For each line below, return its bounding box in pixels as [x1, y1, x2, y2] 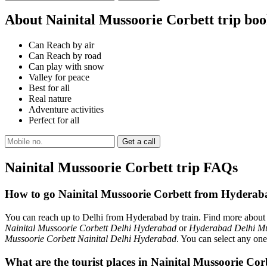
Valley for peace [29, 72, 89, 83]
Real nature [29, 94, 72, 104]
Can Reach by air [29, 40, 94, 51]
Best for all [29, 83, 70, 94]
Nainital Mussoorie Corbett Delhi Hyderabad [5, 222, 176, 233]
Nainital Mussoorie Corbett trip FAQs [5, 160, 238, 176]
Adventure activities [29, 104, 104, 115]
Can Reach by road [29, 51, 101, 61]
